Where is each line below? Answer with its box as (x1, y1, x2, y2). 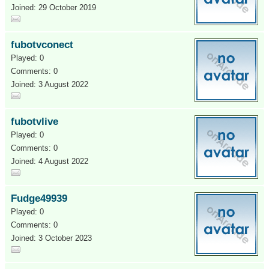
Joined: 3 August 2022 (11, 80, 88, 89)
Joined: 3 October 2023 (11, 234, 92, 243)
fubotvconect (11, 39, 73, 50)
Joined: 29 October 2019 (11, 3, 96, 12)
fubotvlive (11, 116, 58, 127)
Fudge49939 (11, 193, 67, 204)
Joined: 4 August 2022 (11, 157, 88, 166)
